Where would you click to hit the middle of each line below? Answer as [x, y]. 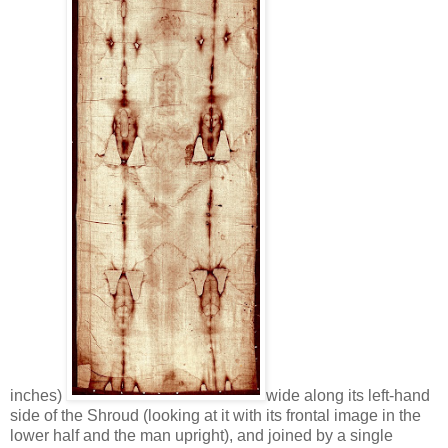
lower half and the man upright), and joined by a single [201, 435]
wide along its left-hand [348, 395]
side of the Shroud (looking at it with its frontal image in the [215, 415]
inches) [38, 395]
